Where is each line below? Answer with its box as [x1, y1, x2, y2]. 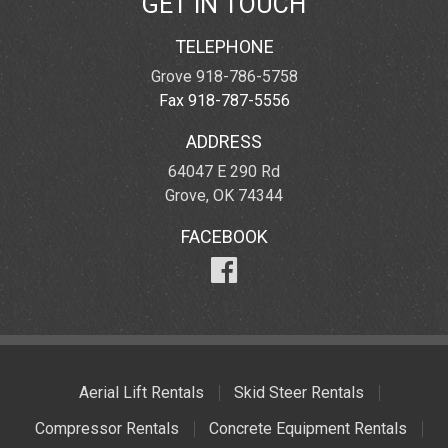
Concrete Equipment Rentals [209, 419, 407, 439]
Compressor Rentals [35, 419, 179, 439]
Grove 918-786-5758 [150, 67, 298, 87]
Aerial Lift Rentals [78, 383, 204, 403]
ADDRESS [186, 131, 262, 153]
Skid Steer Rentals [233, 383, 364, 403]
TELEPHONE [174, 36, 274, 58]
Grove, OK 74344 [165, 186, 283, 206]
